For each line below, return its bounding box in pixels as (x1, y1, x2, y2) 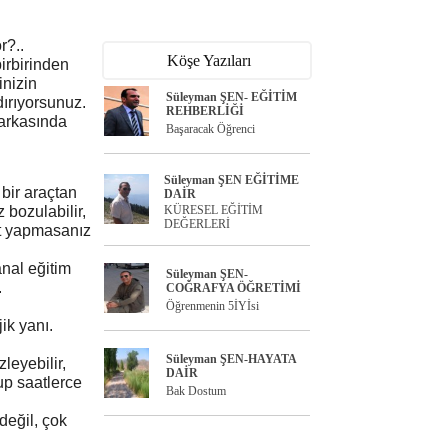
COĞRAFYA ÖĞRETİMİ (166, 281, 301, 295)
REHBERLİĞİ (166, 104, 244, 118)
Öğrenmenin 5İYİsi (166, 299, 259, 313)
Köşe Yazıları (167, 52, 251, 69)
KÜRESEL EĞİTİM (164, 203, 263, 217)
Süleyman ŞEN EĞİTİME (164, 173, 299, 187)
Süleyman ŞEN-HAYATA (166, 352, 296, 366)
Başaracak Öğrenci (166, 122, 255, 136)
